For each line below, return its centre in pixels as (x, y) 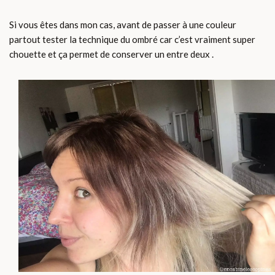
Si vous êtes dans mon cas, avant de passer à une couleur (123, 24)
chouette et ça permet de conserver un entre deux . (111, 54)
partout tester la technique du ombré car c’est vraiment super (132, 39)
